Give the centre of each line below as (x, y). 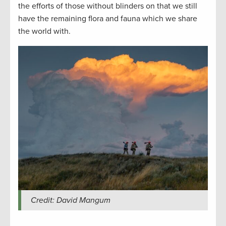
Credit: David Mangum (70, 200)
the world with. (44, 31)
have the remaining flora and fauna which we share (108, 18)
